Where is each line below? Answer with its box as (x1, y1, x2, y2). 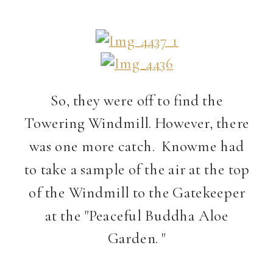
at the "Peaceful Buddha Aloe (45, 205, 229, 225)
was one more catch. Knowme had (29, 136, 245, 155)
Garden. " (108, 229, 166, 247)
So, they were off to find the (51, 90, 224, 110)
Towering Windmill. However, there (24, 113, 250, 132)
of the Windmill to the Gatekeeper (28, 182, 246, 202)
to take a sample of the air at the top (24, 159, 250, 179)
